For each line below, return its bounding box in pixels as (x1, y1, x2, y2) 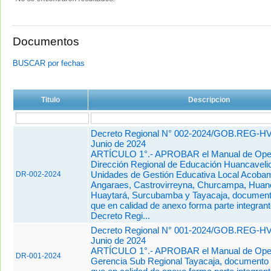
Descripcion (188, 95, 230, 104)
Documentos (13, 35, 79, 48)
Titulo (41, 95, 60, 104)
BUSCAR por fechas (13, 58, 85, 68)
